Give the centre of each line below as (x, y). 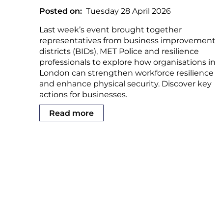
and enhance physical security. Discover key (125, 83)
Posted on (60, 11)
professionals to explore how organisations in (127, 62)
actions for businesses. (83, 94)
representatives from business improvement (127, 40)
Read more (71, 113)
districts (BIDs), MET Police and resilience (119, 51)
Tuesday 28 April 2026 (128, 11)
